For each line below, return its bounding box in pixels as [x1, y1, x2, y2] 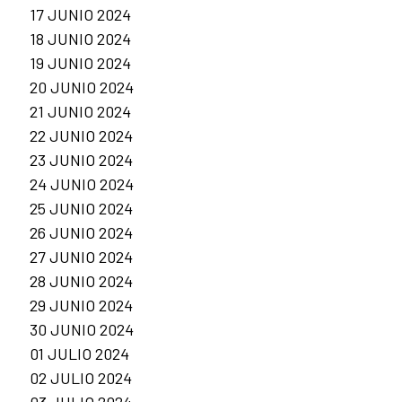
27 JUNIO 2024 [30, 247, 133, 267]
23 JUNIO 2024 [30, 150, 133, 170]
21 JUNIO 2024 [30, 101, 131, 122]
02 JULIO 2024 [30, 368, 132, 389]
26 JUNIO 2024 [30, 223, 133, 243]
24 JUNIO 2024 [30, 174, 134, 195]
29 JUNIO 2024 [30, 295, 133, 316]
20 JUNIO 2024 [30, 77, 134, 98]
